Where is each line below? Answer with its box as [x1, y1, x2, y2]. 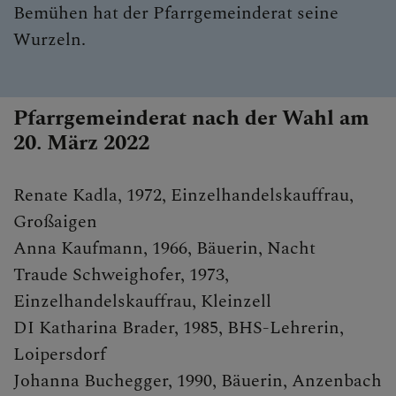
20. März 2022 [13, 127, 149, 160]
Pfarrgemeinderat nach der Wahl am [13, 103, 369, 135]
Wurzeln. [13, 27, 86, 54]
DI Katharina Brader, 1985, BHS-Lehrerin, [13, 315, 344, 342]
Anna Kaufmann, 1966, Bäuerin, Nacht [13, 235, 316, 263]
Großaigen [13, 209, 97, 236]
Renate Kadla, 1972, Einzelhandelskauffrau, [13, 182, 354, 209]
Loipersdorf [13, 341, 106, 369]
